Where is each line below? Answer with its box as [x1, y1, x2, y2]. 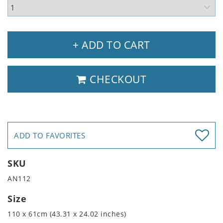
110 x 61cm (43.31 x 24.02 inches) [7, 209, 126, 219]
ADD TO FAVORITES [14, 130, 85, 141]
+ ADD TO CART [73, 38, 150, 52]
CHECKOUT [87, 72, 146, 87]
